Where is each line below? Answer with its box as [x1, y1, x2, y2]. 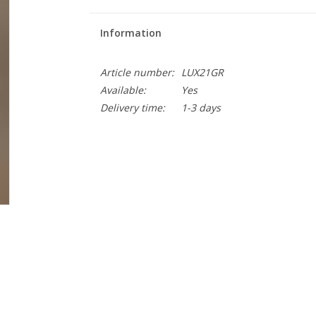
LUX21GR [181, 66, 224, 79]
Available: [99, 83, 146, 97]
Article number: [99, 66, 174, 79]
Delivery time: [99, 101, 165, 114]
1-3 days [181, 101, 221, 114]
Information [99, 26, 162, 39]
